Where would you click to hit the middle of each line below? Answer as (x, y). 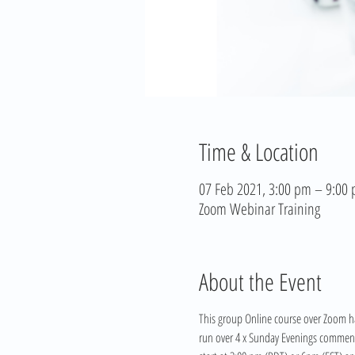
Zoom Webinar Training (259, 209)
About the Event (260, 282)
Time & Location (258, 152)
